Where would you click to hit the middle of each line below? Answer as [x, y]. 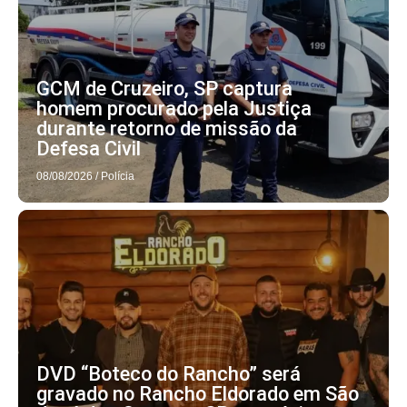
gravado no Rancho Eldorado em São [198, 393]
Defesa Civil [89, 148]
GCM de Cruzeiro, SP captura [164, 88]
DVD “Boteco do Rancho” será [169, 373]
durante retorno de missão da [167, 128]
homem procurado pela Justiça [174, 108]
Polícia [118, 176]
